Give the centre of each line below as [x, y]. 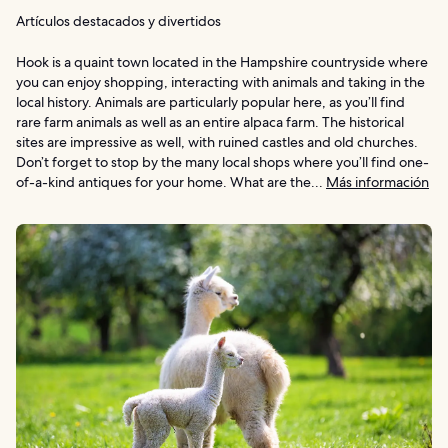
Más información [377, 181]
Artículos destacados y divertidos [118, 20]
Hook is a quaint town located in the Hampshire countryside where [222, 61]
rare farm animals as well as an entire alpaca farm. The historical [210, 121]
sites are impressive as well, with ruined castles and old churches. [217, 141]
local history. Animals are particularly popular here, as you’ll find [210, 101]
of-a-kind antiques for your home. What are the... [171, 181]
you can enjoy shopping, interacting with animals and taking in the [220, 81]
